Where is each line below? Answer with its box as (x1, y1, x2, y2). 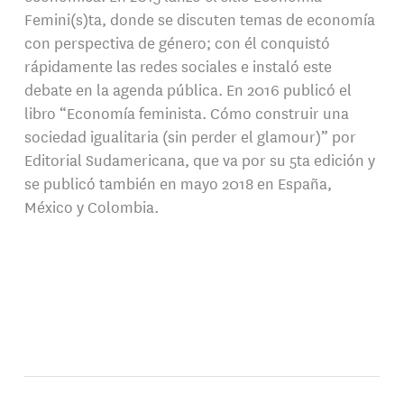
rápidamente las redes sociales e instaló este (23, 54, 332, 78)
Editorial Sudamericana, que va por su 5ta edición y (23, 148, 375, 171)
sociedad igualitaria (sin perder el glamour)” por (23, 124, 356, 148)
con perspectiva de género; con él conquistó (23, 31, 330, 54)
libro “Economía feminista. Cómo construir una (23, 101, 349, 124)
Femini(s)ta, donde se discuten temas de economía (23, 7, 375, 31)
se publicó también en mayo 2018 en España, (23, 171, 332, 195)
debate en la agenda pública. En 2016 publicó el (23, 78, 352, 101)
